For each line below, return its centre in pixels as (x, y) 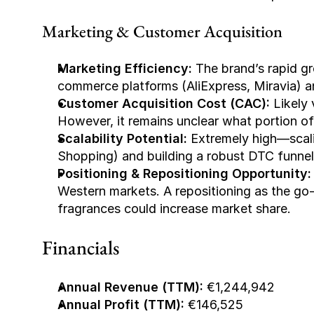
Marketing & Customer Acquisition (162, 31)
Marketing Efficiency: (125, 68)
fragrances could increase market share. (174, 209)
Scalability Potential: (122, 138)
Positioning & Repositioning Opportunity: (184, 173)
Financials (81, 247)
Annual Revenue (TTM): (130, 287)
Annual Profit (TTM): (121, 305)
